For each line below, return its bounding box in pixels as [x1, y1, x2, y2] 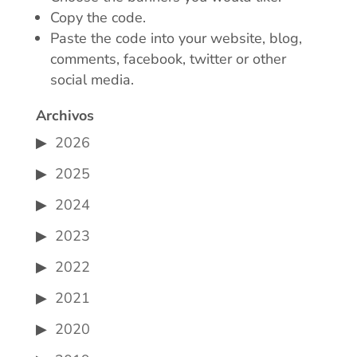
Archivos [35, 106, 94, 125]
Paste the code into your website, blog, [49, 29, 302, 48]
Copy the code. [49, 8, 146, 27]
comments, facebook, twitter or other [49, 49, 286, 69]
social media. [49, 70, 134, 89]
